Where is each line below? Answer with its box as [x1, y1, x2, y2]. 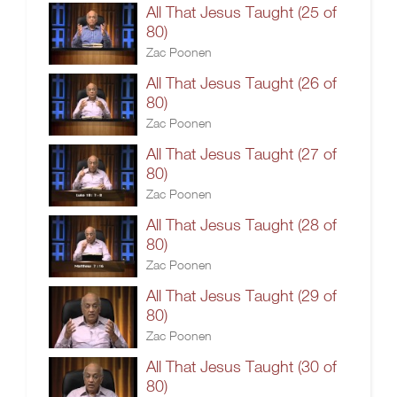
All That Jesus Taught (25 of [146, 3, 337, 21]
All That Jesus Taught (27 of [146, 144, 337, 163]
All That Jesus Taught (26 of [146, 74, 337, 92]
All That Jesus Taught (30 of [146, 357, 337, 376]
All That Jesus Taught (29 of [146, 286, 337, 305]
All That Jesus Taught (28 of [146, 215, 337, 234]
